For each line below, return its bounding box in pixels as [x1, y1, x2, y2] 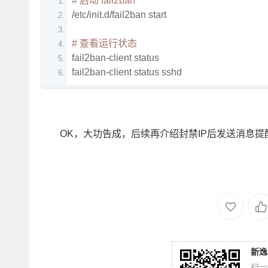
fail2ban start [112, 10, 166, 20]
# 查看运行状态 [72, 38, 137, 48]
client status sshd [109, 67, 182, 77]
